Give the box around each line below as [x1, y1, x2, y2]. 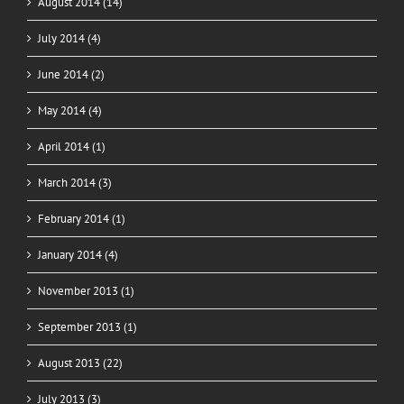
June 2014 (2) [38, 67, 105, 83]
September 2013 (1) [38, 319, 137, 335]
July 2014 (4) [38, 31, 101, 47]
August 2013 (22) [38, 355, 123, 372]
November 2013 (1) [38, 283, 134, 299]
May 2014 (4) [38, 103, 102, 119]
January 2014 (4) [38, 247, 118, 263]
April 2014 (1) [38, 139, 106, 155]
